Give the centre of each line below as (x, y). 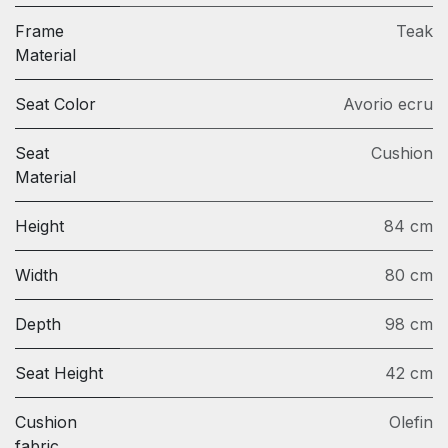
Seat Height (59, 373)
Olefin (411, 422)
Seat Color (55, 104)
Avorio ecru (388, 104)
